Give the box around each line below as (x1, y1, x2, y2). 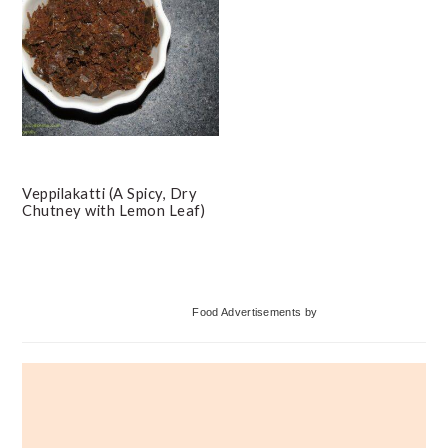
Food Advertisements (192, 305, 302, 318)
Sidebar (21, 325, 119, 358)
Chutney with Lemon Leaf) (22, 200, 206, 219)
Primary (21, 279, 124, 312)
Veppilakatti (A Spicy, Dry (22, 183, 198, 202)
